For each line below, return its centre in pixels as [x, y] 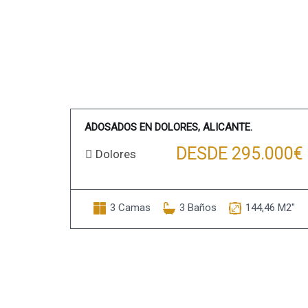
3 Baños [198, 208]
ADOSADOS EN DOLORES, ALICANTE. [168, 127]
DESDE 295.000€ [240, 154]
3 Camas [130, 208]
